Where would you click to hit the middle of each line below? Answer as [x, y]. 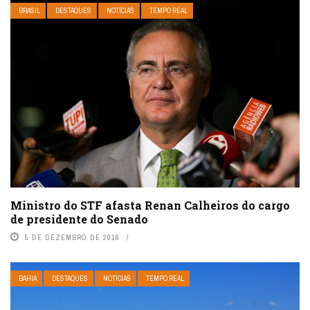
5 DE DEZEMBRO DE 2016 [72, 238]
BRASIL [29, 10]
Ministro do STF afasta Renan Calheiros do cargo [150, 206]
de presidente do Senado [79, 219]
